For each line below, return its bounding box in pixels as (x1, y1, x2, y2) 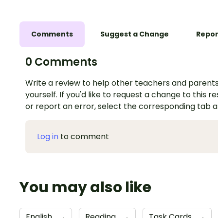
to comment (58, 131, 109, 143)
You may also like (19, 177, 151, 198)
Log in (37, 131, 58, 143)
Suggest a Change (100, 29, 169, 39)
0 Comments (25, 54, 97, 70)
